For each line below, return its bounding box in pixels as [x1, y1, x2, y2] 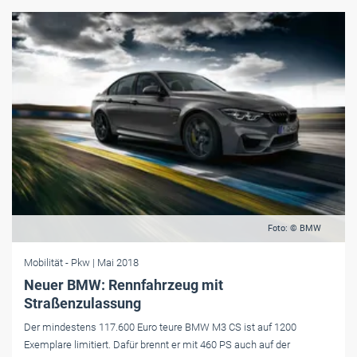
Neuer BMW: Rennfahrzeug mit [24, 276, 223, 293]
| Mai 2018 [92, 256, 139, 269]
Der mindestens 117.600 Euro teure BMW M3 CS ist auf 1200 [24, 320, 296, 333]
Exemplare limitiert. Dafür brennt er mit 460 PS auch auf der [24, 338, 290, 351]
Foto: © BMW [268, 222, 321, 233]
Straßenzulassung [24, 294, 141, 312]
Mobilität [24, 256, 63, 269]
